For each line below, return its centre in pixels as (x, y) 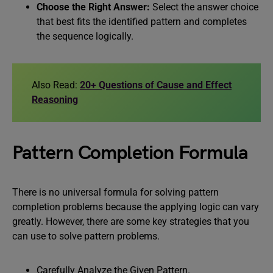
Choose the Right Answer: (94, 7)
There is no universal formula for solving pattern (115, 192)
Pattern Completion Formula (130, 153)
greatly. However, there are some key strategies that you (131, 222)
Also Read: (56, 85)
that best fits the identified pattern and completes (142, 22)
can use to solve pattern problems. (86, 236)
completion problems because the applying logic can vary (136, 207)
